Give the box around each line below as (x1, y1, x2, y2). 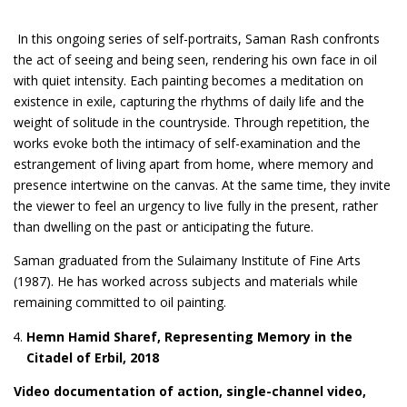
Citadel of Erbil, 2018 (26, 348, 159, 366)
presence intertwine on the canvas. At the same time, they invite (14, 175, 391, 194)
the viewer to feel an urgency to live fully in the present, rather (14, 196, 378, 214)
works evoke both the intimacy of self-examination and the (14, 134, 361, 152)
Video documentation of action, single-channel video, (14, 382, 366, 400)
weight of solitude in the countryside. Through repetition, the (14, 113, 370, 131)
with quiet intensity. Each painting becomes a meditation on (14, 71, 363, 89)
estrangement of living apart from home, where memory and (14, 154, 373, 173)
